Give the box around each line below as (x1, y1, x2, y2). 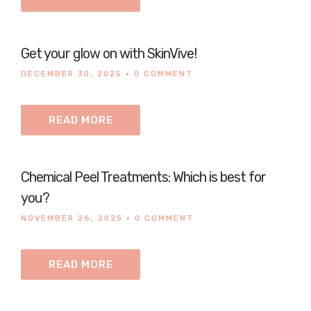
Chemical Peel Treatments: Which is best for (21, 169, 266, 185)
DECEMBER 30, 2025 (21, 69, 122, 78)
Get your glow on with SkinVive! (21, 45, 196, 62)
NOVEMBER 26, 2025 (21, 214, 123, 223)
